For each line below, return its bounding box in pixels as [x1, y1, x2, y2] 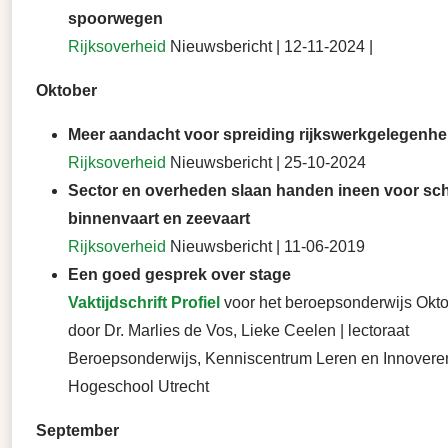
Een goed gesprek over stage [68, 266, 291, 284]
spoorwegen [68, 10, 163, 28]
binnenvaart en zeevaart [68, 210, 250, 228]
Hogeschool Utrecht [68, 378, 209, 396]
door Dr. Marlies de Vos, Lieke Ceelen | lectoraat [68, 322, 409, 340]
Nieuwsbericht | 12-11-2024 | [166, 38, 373, 56]
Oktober [36, 82, 97, 100]
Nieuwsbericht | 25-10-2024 [166, 154, 366, 172]
